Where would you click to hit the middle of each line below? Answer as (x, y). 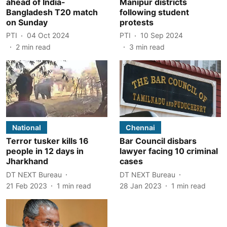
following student (154, 12)
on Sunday (27, 22)
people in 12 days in (45, 151)
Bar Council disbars (158, 141)
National (27, 127)
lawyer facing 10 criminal (169, 151)
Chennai (140, 127)
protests (137, 22)
